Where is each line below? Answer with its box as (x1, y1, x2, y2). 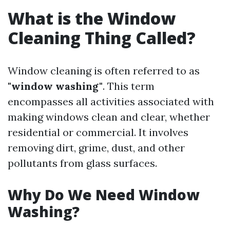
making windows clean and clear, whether (8, 110, 210, 123)
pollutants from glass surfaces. (8, 157, 157, 169)
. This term (103, 80, 155, 92)
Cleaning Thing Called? (8, 27, 196, 49)
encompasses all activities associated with (8, 95, 214, 108)
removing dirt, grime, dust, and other (8, 141, 185, 154)
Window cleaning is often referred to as (8, 64, 200, 77)
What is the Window (8, 7, 176, 29)
